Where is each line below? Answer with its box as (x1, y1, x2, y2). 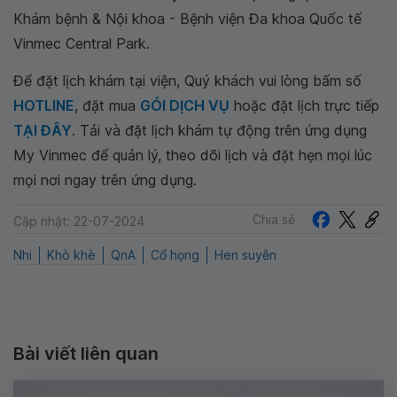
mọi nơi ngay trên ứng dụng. (13, 171, 197, 189)
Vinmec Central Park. (13, 35, 150, 52)
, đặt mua (74, 97, 140, 114)
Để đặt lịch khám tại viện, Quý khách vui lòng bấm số (13, 72, 362, 90)
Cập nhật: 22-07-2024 (13, 214, 144, 230)
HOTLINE (13, 97, 74, 114)
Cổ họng (151, 247, 199, 263)
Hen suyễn (214, 247, 276, 263)
